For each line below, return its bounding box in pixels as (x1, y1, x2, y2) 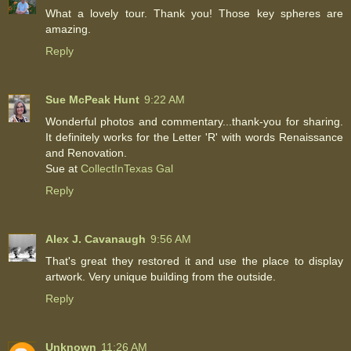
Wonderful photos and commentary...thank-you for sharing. (45, 114, 343, 128)
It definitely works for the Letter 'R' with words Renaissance (45, 130, 343, 143)
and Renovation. (45, 146, 127, 159)
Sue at (45, 161, 81, 175)
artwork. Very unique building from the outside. (45, 270, 276, 283)
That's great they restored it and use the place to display (45, 254, 343, 267)
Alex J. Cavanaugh (45, 232, 146, 245)
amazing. (45, 22, 91, 35)
